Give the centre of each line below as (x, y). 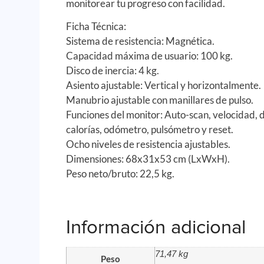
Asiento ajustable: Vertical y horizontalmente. (164, 85)
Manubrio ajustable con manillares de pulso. (160, 100)
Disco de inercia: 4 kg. (113, 71)
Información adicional (156, 227)
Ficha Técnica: (96, 27)
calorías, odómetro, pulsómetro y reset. (150, 130)
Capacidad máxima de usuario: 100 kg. (150, 56)
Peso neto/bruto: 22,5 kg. (121, 174)
